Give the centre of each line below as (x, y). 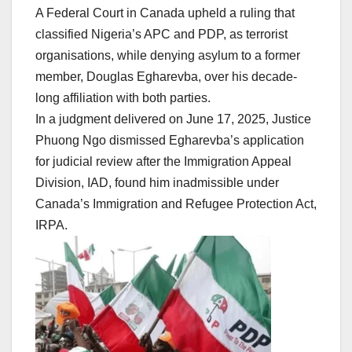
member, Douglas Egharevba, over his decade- (166, 76)
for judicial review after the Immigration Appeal (163, 161)
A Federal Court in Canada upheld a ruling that (165, 13)
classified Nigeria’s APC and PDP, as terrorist (161, 34)
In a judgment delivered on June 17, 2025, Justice (173, 119)
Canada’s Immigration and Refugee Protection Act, (176, 203)
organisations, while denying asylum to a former (168, 55)
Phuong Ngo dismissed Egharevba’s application (170, 140)
